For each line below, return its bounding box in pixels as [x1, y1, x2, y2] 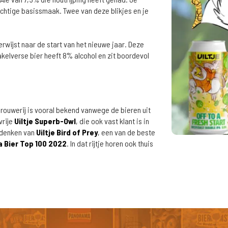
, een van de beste [98, 127, 155, 137]
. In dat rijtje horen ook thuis [67, 138, 153, 148]
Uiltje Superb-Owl [14, 116, 76, 126]
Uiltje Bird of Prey [36, 127, 98, 137]
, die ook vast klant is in [76, 116, 149, 126]
